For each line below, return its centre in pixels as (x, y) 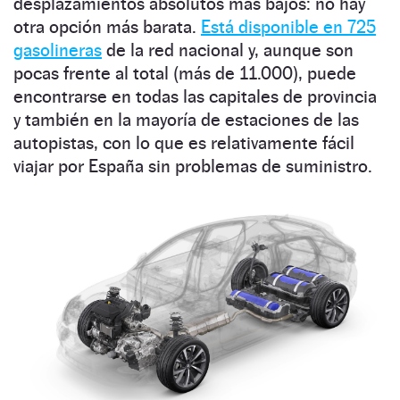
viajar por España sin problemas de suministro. (193, 166)
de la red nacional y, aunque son (228, 50)
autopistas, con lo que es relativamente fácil (184, 142)
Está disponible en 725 (288, 26)
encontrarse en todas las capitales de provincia (195, 96)
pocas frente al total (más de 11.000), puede (185, 73)
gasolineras (58, 50)
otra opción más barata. (107, 26)
